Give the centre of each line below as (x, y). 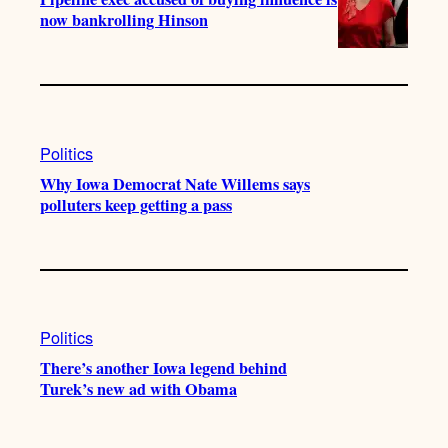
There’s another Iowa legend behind (163, 368)
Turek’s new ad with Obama (138, 389)
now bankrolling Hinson (124, 20)
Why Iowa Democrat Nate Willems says (175, 183)
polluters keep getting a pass (136, 204)
